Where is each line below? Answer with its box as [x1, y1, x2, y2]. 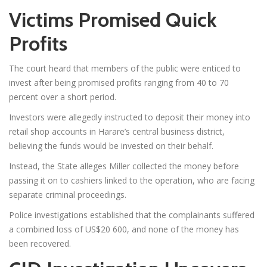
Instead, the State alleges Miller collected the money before [9, 160, 239, 172]
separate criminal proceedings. [9, 188, 126, 200]
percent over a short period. [9, 91, 116, 103]
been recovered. [9, 237, 71, 249]
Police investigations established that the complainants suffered [9, 209, 254, 221]
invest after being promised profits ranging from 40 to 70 [9, 76, 229, 88]
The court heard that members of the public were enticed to [9, 62, 241, 74]
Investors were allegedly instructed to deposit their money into [9, 111, 250, 123]
